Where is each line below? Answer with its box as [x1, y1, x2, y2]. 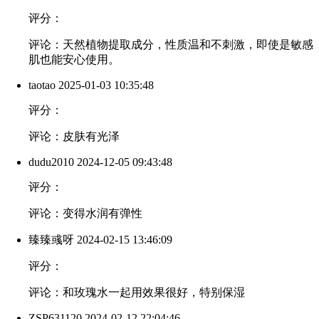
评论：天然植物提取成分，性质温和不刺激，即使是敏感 [28, 38, 313, 51]
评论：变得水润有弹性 [28, 207, 142, 220]
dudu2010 [28, 156, 74, 169]
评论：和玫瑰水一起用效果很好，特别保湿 [28, 286, 245, 299]
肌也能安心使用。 [28, 53, 120, 66]
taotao [28, 79, 56, 92]
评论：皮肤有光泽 [28, 130, 120, 143]
